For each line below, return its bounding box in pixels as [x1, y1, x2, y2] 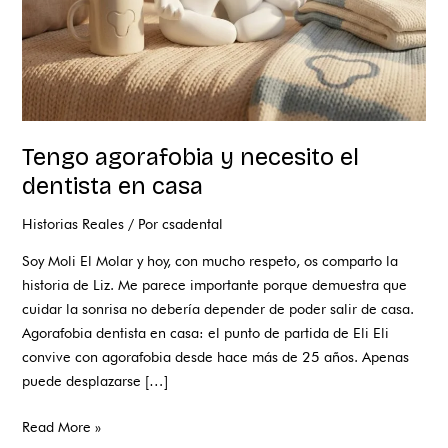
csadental [162, 215, 224, 233]
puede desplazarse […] [22, 371, 169, 389]
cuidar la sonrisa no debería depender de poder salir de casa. [22, 299, 415, 317]
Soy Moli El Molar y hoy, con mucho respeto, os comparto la [22, 251, 399, 269]
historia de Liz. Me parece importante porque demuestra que [22, 275, 408, 293]
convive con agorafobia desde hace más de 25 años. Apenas [22, 347, 410, 365]
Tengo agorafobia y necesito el [22, 143, 360, 172]
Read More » [22, 417, 102, 435]
